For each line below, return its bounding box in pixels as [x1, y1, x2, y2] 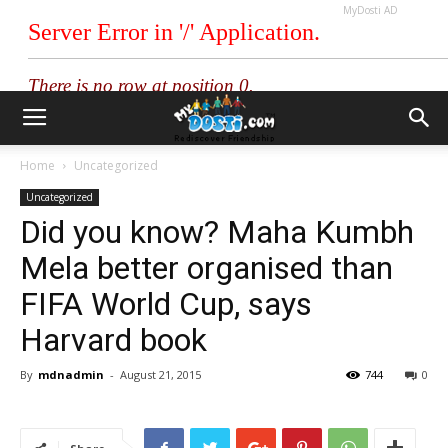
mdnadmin [38, 367, 104, 382]
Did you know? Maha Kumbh [20, 213, 414, 251]
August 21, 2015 [120, 367, 201, 382]
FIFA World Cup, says [20, 285, 312, 323]
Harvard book [20, 321, 207, 359]
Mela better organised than [20, 249, 393, 287]
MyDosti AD [342, 3, 398, 17]
